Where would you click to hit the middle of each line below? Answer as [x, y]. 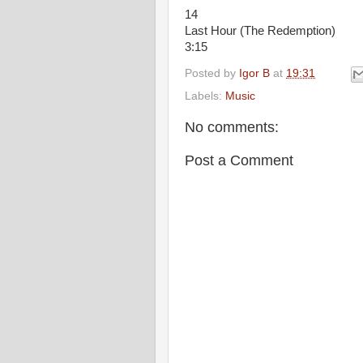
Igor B [254, 73]
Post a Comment [239, 160]
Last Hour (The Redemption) [260, 31]
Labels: [205, 96]
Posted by [212, 73]
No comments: [232, 127]
